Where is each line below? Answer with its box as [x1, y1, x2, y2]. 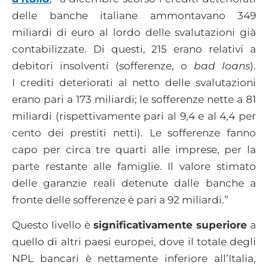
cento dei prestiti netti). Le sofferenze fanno [12, 126, 256, 139]
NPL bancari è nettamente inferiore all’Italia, [12, 252, 256, 265]
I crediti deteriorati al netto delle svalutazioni [12, 76, 256, 89]
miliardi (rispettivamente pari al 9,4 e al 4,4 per [12, 109, 256, 122]
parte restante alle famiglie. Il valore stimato [12, 160, 256, 172]
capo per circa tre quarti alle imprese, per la [12, 143, 256, 156]
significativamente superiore [93, 219, 247, 232]
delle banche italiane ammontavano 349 [12, 9, 256, 22]
